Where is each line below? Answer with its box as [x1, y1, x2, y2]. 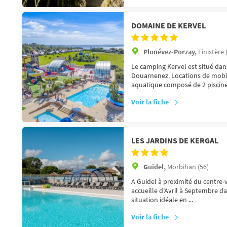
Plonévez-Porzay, [143, 47, 198, 56]
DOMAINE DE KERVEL [131, 20, 206, 30]
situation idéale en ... [131, 195, 193, 204]
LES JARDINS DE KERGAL [131, 135, 218, 145]
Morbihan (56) [167, 162, 209, 171]
